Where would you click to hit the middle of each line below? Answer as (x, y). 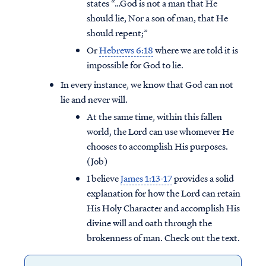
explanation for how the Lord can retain (164, 193)
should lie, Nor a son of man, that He (157, 18)
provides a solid (203, 178)
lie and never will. (94, 99)
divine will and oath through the (149, 223)
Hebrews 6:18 (126, 50)
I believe (104, 178)
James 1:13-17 (146, 178)
